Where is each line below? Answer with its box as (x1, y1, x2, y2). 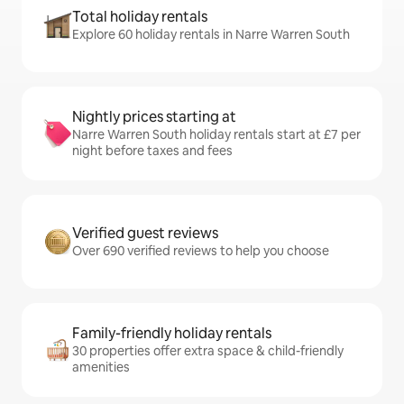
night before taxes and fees (72, 142, 233, 159)
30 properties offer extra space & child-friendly (72, 343, 344, 359)
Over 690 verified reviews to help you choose (72, 243, 329, 259)
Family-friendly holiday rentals (72, 324, 271, 343)
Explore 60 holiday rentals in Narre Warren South (72, 26, 350, 42)
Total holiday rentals (72, 7, 207, 26)
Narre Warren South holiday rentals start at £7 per (72, 126, 361, 142)
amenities (72, 359, 130, 375)
